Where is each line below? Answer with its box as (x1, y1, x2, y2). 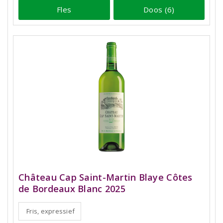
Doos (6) (143, 4, 175, 14)
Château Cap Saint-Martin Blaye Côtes (18, 171, 193, 184)
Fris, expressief (26, 207, 75, 216)
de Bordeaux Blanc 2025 (18, 183, 125, 195)
